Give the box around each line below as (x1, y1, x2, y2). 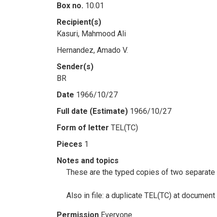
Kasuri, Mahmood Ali (57, 29, 126, 38)
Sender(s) (57, 62, 93, 71)
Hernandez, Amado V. (57, 46, 128, 55)
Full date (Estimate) (57, 107, 128, 116)
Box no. (57, 1, 83, 10)
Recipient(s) (57, 17, 101, 27)
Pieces (57, 139, 82, 149)
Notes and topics (57, 156, 119, 165)
